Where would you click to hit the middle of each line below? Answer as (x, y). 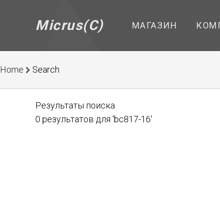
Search (46, 69)
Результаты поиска (75, 105)
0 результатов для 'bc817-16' (94, 119)
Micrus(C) (69, 25)
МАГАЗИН (154, 25)
